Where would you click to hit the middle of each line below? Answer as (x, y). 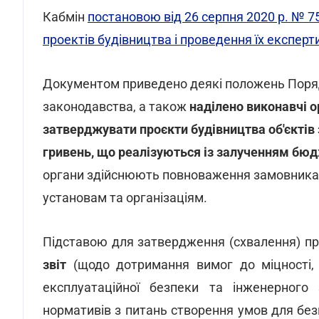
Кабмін (65, 17)
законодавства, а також (116, 106)
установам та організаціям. (125, 198)
